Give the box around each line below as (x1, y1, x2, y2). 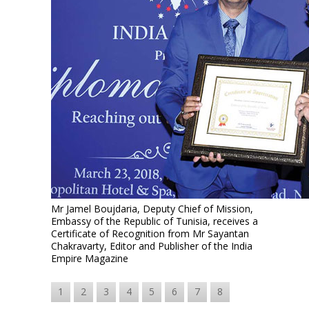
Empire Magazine (51, 252, 128, 265)
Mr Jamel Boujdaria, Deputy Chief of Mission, (51, 202, 253, 215)
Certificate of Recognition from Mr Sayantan (51, 227, 249, 240)
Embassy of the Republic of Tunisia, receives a (51, 215, 258, 228)
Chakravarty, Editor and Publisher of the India (51, 239, 252, 252)
